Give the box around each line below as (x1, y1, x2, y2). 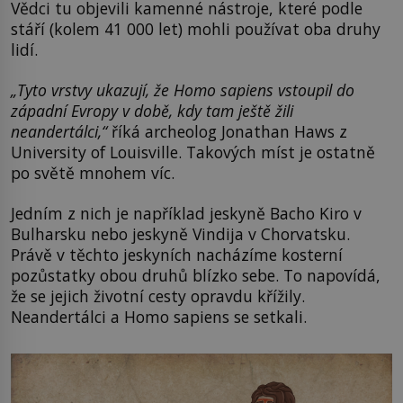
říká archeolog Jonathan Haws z (112, 121, 347, 143)
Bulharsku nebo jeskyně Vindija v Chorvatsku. (11, 223, 350, 246)
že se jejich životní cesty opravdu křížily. (11, 285, 305, 308)
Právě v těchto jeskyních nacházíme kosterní (11, 244, 343, 266)
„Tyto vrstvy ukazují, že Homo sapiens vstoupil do (11, 79, 354, 102)
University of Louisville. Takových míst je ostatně (11, 141, 375, 164)
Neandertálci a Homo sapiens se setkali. (11, 306, 307, 328)
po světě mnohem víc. (11, 162, 175, 184)
